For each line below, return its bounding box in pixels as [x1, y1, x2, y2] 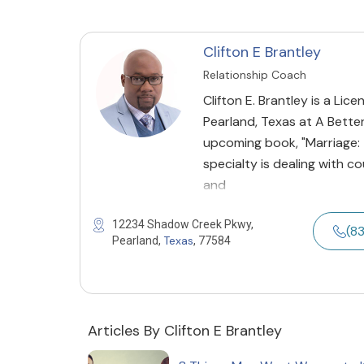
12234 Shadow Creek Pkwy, [112, 218, 253, 231]
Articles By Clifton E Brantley [88, 321, 282, 340]
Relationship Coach [203, 67, 306, 82]
